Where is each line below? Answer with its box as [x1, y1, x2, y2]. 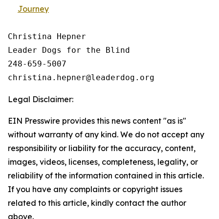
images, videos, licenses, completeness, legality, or [8, 157, 198, 167]
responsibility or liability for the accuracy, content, [8, 143, 196, 153]
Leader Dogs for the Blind [8, 45, 130, 55]
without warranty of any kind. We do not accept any [8, 130, 204, 140]
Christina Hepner [8, 32, 86, 42]
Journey [18, 4, 49, 14]
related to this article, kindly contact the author [8, 198, 186, 208]
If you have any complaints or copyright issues [8, 184, 182, 195]
